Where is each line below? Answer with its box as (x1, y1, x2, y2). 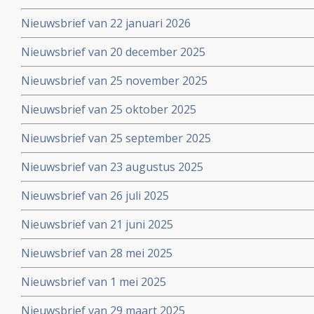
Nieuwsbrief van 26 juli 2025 (21, 188, 169, 203)
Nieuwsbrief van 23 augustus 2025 (21, 159, 203, 175)
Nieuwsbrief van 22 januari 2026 (21, 15, 191, 31)
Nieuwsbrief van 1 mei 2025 (21, 274, 166, 289)
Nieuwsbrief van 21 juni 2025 (21, 217, 173, 232)
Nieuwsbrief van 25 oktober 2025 (21, 102, 196, 117)
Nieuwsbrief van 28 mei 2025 (21, 245, 172, 261)
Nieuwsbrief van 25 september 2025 (21, 130, 211, 146)
